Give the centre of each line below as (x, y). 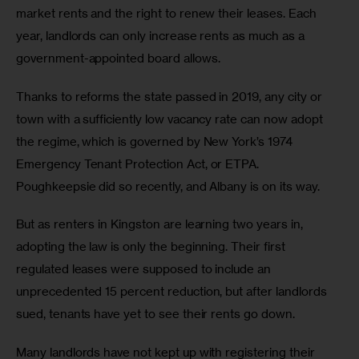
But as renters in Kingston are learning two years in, (161, 224)
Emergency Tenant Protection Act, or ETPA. (139, 163)
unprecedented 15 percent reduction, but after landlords (173, 292)
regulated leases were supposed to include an (145, 269)
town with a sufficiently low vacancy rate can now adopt (171, 119)
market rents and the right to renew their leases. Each (168, 14)
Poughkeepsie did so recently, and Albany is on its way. (171, 186)
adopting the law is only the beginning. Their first (152, 247)
